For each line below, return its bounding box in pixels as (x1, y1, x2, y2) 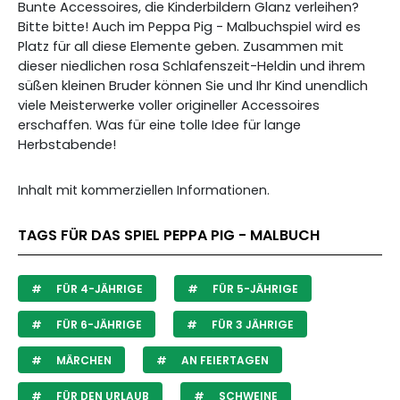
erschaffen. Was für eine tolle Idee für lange (18, 116, 301, 134)
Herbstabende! (18, 136, 116, 154)
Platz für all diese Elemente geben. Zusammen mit (18, 37, 344, 55)
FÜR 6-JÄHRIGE (54, 317, 142, 332)
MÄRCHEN (54, 353, 112, 368)
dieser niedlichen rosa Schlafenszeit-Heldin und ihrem (18, 57, 365, 75)
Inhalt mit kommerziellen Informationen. (18, 181, 270, 199)
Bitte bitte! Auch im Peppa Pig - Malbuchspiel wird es (18, 18, 361, 36)
